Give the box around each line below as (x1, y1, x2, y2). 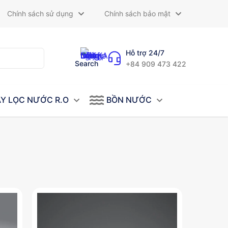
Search (74, 59, 98, 68)
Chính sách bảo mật (104, 9, 170, 18)
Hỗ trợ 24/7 (125, 48, 164, 57)
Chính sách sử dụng (7, 9, 73, 18)
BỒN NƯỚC (106, 95, 152, 105)
